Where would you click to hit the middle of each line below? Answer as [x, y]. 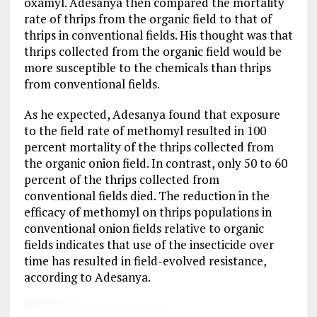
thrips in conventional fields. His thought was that [158, 35]
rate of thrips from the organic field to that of [148, 19]
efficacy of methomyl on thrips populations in [148, 212]
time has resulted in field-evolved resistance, [145, 261]
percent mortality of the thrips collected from [149, 147]
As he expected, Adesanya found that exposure [152, 115]
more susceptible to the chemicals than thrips [147, 68]
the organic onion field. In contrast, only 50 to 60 [155, 163]
